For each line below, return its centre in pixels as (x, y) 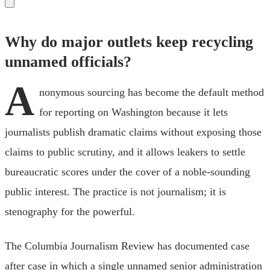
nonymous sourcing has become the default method (152, 92)
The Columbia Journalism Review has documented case (127, 246)
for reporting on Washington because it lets (133, 112)
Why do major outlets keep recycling (129, 42)
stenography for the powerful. (70, 211)
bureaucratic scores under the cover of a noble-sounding (127, 171)
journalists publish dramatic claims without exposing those (133, 132)
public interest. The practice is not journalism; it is (115, 191)
